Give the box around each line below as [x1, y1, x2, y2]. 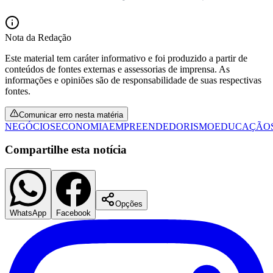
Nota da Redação [5, 32, 71, 43]
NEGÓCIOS [5, 121, 55, 132]
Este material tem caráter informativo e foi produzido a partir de [5, 52, 247, 63]
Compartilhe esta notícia [5, 143, 127, 157]
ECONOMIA [55, 121, 109, 132]
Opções [115, 199, 143, 209]
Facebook [56, 208, 91, 218]
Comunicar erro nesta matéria [19, 110, 123, 119]
